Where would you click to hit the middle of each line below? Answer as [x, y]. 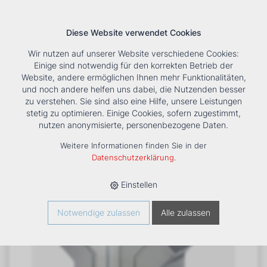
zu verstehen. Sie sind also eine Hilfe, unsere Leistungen [133, 101]
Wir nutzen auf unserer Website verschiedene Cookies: [133, 53]
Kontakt [174, 95]
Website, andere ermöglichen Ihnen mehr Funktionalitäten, [133, 77]
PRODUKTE [63, 119]
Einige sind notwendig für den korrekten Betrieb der [133, 65]
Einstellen [138, 184]
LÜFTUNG [113, 119]
